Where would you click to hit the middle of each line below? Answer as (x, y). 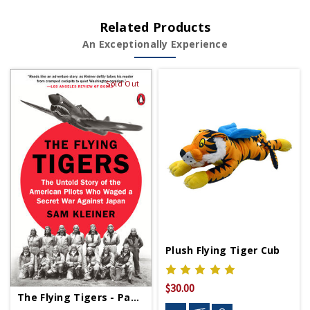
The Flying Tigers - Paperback (135, 297)
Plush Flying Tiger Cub (223, 250)
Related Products (155, 27)
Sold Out (123, 84)
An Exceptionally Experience (155, 44)
